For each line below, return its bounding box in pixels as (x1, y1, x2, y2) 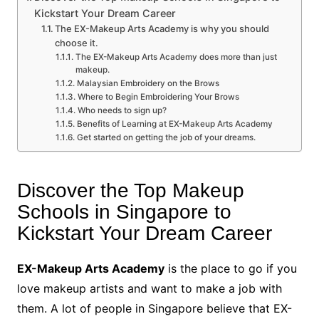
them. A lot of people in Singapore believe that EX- (16, 301, 292, 315)
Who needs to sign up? (77, 105, 167, 115)
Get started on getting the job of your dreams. (76, 132, 256, 142)
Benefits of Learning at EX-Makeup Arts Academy (76, 119, 273, 129)
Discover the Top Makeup (16, 179, 244, 202)
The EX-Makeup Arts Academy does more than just (75, 52, 277, 62)
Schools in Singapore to (16, 201, 231, 223)
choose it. (55, 37, 99, 48)
